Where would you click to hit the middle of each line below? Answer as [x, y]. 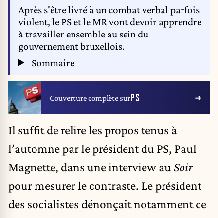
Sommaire [52, 63]
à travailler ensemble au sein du [83, 34]
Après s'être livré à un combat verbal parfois [109, 10]
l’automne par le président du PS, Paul [102, 148]
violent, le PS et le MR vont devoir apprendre [110, 22]
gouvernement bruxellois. [72, 46]
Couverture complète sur [90, 98]
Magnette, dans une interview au [91, 167]
